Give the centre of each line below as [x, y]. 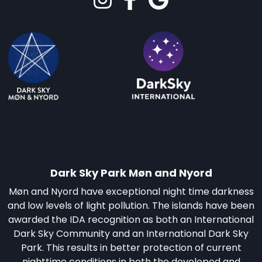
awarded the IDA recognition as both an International [131, 219]
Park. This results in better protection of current [131, 247]
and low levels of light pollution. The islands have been [131, 205]
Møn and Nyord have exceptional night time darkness [131, 191]
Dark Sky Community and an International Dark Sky [131, 233]
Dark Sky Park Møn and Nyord [131, 173]
